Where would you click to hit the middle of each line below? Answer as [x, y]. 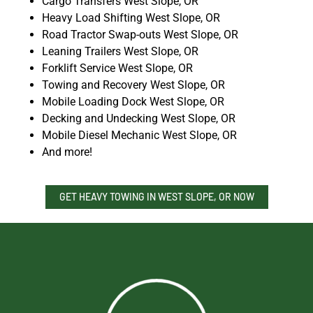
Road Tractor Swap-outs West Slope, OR [140, 35]
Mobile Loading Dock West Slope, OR [133, 102]
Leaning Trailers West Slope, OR [120, 52]
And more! [67, 152]
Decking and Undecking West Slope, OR [139, 119]
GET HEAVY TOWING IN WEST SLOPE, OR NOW [156, 197]
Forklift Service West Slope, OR [117, 68]
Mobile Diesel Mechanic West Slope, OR [139, 136]
